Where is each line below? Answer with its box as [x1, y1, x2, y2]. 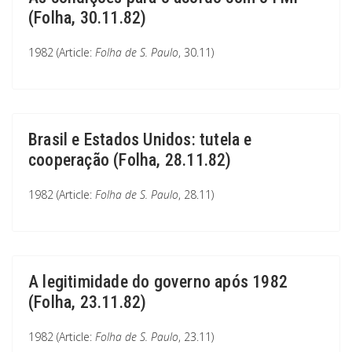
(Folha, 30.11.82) [28, 8, 147, 27]
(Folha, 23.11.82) [28, 292, 147, 312]
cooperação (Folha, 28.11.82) [28, 150, 232, 170]
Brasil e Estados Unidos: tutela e [28, 130, 252, 149]
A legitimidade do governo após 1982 [28, 272, 288, 291]
